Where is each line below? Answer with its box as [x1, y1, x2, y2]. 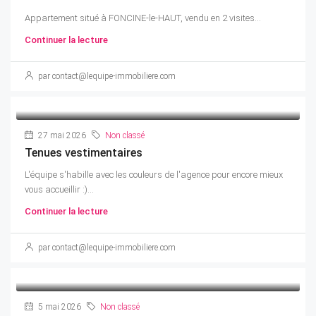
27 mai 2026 [36, 130, 86, 140]
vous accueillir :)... [25, 183, 94, 195]
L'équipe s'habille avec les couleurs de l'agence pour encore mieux [25, 169, 283, 180]
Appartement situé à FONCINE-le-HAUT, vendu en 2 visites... [25, 12, 261, 23]
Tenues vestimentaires [25, 145, 142, 159]
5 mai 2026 [36, 301, 81, 312]
